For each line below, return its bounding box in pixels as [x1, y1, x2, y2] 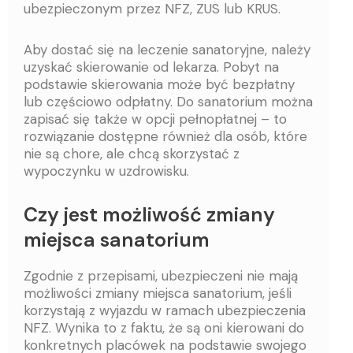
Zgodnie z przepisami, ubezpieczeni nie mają [24, 266, 298, 284]
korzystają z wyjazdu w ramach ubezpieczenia [24, 301, 306, 319]
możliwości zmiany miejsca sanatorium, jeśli [24, 284, 292, 302]
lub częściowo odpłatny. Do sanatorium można [24, 92, 313, 110]
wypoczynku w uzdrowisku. [24, 162, 189, 180]
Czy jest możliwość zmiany [24, 202, 275, 229]
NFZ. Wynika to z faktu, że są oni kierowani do [24, 318, 304, 336]
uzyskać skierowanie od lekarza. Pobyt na [24, 58, 279, 76]
